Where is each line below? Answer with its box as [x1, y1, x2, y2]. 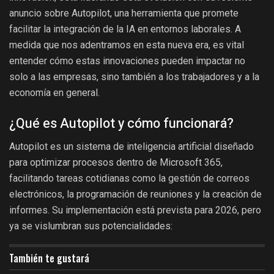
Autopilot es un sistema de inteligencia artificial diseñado [9, 141, 254, 153]
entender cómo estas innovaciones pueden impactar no [9, 55, 245, 67]
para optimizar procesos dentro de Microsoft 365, [9, 157, 223, 169]
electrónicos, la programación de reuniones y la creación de [9, 188, 262, 201]
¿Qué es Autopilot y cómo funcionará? [9, 113, 234, 133]
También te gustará [9, 251, 89, 266]
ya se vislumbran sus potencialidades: [9, 220, 172, 232]
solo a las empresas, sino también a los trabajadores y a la [9, 71, 259, 83]
